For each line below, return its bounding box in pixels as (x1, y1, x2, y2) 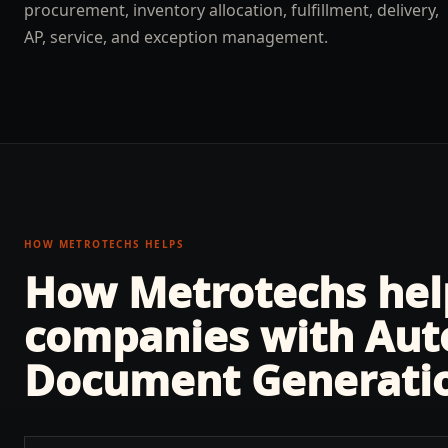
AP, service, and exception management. (24, 26, 328, 48)
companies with (24, 307, 365, 364)
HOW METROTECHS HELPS (24, 237, 184, 251)
